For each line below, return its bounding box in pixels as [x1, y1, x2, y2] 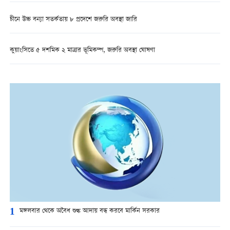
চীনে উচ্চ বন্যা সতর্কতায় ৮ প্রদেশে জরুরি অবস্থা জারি [9, 14, 137, 25]
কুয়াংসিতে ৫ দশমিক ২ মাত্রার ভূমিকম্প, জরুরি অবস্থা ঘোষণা [9, 45, 157, 56]
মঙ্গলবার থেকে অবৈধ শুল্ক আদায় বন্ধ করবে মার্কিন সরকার [19, 205, 160, 217]
